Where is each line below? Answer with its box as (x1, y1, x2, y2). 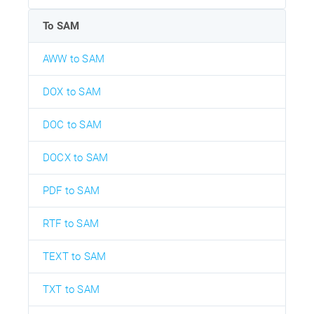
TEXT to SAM (43, 250, 107, 264)
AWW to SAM (43, 53, 104, 66)
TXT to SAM (43, 283, 100, 296)
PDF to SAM (43, 184, 100, 198)
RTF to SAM (43, 217, 99, 231)
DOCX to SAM (43, 151, 109, 165)
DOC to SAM (43, 118, 102, 132)
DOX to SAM (43, 86, 101, 99)
